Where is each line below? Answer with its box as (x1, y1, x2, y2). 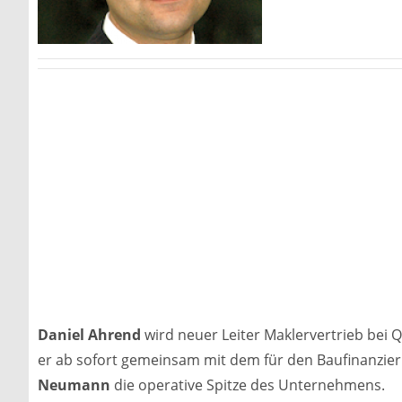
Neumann (38, 374, 110, 395)
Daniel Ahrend (38, 324, 141, 345)
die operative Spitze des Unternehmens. (110, 374, 385, 395)
